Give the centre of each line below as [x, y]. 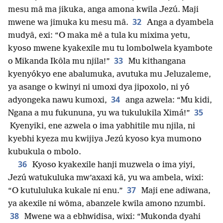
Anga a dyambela [179, 23]
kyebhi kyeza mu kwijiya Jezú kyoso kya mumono [105, 139]
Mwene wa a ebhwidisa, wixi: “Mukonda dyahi [111, 217]
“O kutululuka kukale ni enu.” [65, 191]
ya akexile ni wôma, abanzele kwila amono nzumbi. [107, 204]
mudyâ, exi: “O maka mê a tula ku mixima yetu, [99, 36]
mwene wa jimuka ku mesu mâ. [68, 23]
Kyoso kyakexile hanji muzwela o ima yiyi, [113, 165]
